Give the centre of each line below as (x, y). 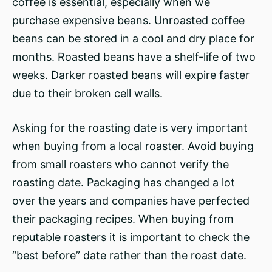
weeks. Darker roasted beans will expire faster (131, 75)
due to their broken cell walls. (87, 93)
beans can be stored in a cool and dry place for (133, 39)
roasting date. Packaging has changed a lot (124, 182)
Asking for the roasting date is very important (130, 128)
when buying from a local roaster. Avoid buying (133, 146)
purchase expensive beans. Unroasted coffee (128, 20)
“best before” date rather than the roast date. (129, 255)
